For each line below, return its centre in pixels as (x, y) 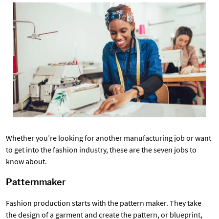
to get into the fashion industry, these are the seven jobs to (101, 150)
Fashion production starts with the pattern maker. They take (104, 203)
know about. (26, 162)
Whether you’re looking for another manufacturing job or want (109, 138)
